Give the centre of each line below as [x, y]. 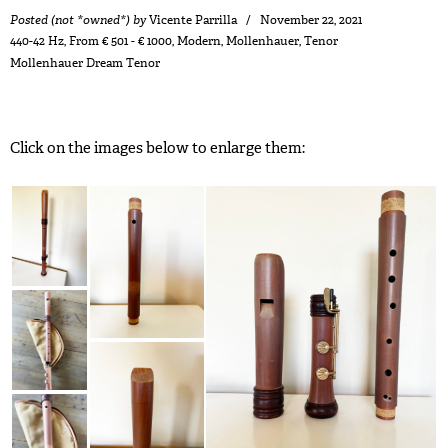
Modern [199, 41]
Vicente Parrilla [193, 20]
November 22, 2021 [311, 20]
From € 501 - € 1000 [120, 41]
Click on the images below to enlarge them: [157, 148]
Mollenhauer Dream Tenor [85, 63]
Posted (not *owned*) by [78, 20]
